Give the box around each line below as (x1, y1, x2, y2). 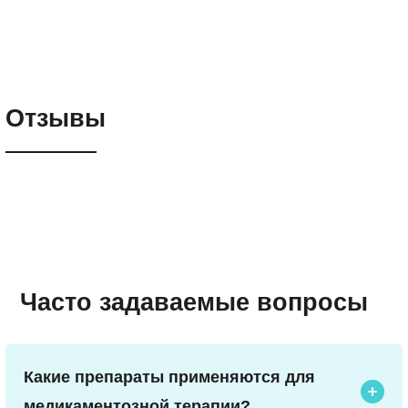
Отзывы (5, 103, 106, 132)
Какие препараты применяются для (24, 366, 315, 386)
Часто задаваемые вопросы (20, 288, 368, 316)
